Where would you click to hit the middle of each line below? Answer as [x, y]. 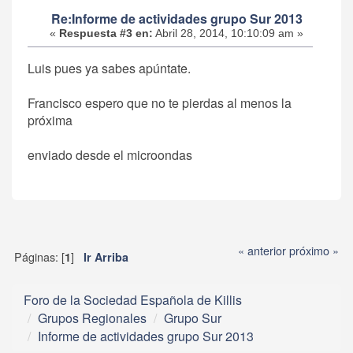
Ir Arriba [106, 257]
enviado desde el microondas [110, 155]
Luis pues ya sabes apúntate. [109, 69]
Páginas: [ [39, 257]
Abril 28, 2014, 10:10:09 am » [228, 33]
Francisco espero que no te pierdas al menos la [160, 103]
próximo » [314, 250]
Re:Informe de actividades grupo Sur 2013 [176, 18]
